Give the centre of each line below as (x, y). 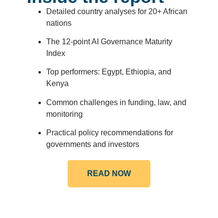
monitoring (64, 114)
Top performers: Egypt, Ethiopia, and (109, 72)
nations (59, 23)
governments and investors (92, 145)
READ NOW (109, 174)
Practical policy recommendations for (109, 133)
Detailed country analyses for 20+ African (117, 11)
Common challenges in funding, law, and (116, 102)
